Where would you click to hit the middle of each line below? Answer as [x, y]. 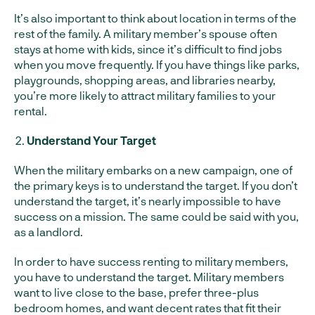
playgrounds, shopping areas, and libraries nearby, [145, 80]
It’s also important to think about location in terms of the [155, 18]
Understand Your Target [91, 141]
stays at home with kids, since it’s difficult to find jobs [148, 49]
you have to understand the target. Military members [149, 277]
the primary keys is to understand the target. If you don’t [156, 186]
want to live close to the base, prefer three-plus [136, 292]
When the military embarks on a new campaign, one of [153, 170]
